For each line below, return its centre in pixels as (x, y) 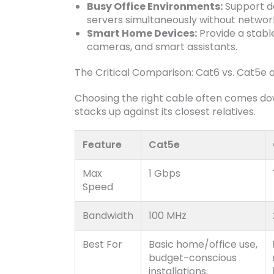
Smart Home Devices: (142, 33)
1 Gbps (165, 173)
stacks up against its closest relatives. (165, 111)
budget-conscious (193, 257)
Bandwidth (108, 215)
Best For (102, 244)
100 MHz (168, 215)
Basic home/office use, (203, 244)
